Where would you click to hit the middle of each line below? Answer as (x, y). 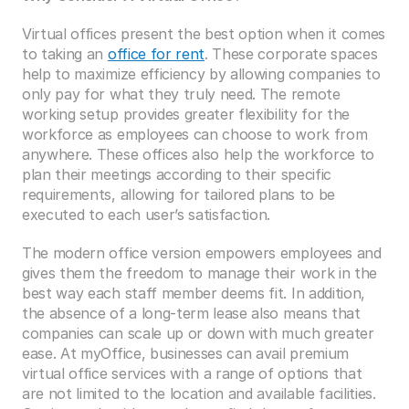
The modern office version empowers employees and (202, 253)
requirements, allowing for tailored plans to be (178, 194)
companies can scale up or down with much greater (198, 333)
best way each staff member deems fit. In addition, (194, 293)
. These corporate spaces (291, 54)
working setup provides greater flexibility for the (186, 114)
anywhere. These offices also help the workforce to (198, 154)
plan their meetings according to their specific (177, 174)
